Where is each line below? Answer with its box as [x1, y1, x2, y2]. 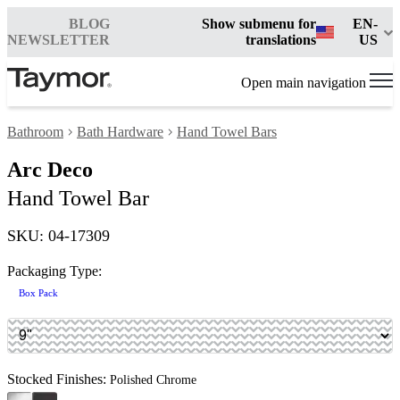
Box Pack [19, 287, 58, 299]
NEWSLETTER [7, 32, 110, 47]
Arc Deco [7, 158, 93, 182]
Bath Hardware [77, 124, 163, 140]
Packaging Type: [7, 263, 102, 279]
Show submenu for [201, 16, 316, 31]
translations [245, 32, 316, 47]
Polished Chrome [110, 373, 196, 387]
